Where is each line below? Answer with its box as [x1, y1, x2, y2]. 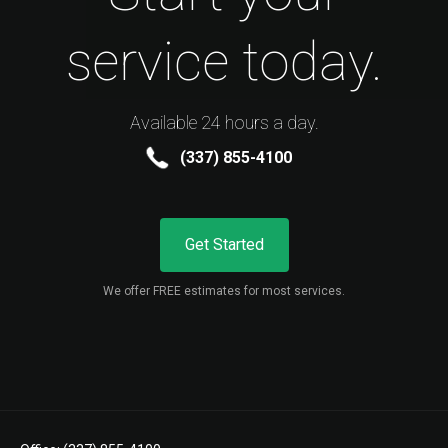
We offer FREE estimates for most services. [103, 283, 345, 298]
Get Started [184, 234, 264, 254]
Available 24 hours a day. [129, 111, 319, 133]
